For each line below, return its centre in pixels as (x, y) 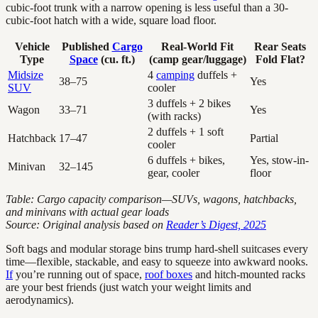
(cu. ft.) (116, 60)
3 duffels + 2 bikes (189, 104)
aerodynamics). (40, 300)
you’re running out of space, (79, 275)
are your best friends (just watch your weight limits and (128, 287)
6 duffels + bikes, (186, 160)
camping (175, 75)
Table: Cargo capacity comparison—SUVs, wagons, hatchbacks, (151, 199)
